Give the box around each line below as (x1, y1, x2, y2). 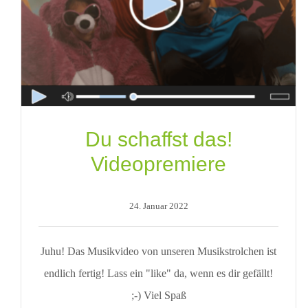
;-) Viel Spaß (131, 289, 186, 301)
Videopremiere (91, 153, 227, 175)
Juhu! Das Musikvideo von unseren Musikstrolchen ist (41, 245, 277, 257)
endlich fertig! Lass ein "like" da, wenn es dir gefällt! (44, 267, 274, 279)
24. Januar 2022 (129, 201, 188, 211)
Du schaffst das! (85, 128, 232, 151)
